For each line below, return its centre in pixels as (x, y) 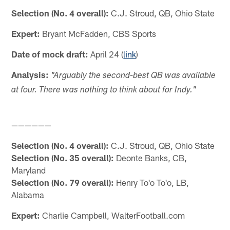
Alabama (28, 194)
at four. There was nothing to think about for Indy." (104, 90)
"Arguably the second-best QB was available (133, 76)
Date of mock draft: (50, 54)
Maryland (29, 170)
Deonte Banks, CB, (151, 157)
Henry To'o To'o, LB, (152, 182)
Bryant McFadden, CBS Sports (98, 33)
